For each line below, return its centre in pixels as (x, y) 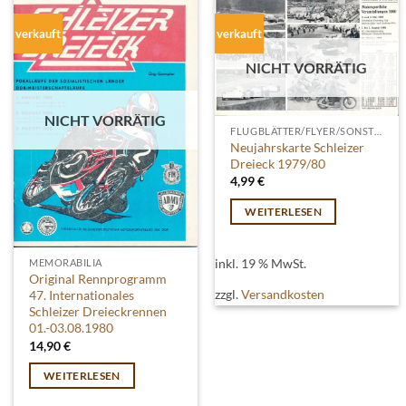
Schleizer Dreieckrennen (98, 312)
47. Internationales (82, 295)
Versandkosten (283, 295)
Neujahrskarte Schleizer (298, 147)
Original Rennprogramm (98, 279)
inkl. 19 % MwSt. (261, 264)
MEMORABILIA (66, 263)
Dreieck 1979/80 (278, 163)
